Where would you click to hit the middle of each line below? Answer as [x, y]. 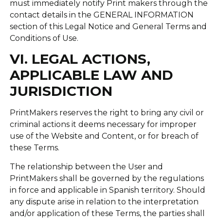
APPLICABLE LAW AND [91, 75]
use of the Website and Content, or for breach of [104, 136]
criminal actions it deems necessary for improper [103, 125]
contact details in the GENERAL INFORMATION [102, 15]
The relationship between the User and [86, 166]
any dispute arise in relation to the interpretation [104, 201]
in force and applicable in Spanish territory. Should [108, 190]
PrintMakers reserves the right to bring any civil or [107, 113]
